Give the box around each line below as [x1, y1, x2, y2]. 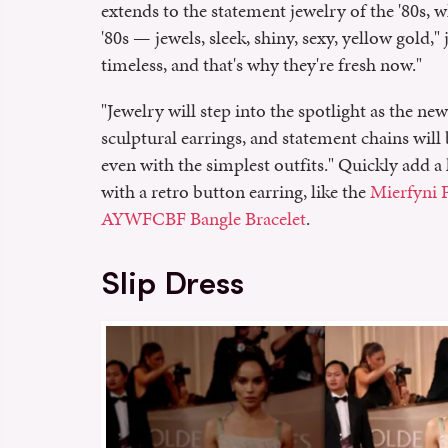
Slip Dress [101, 263, 244, 302]
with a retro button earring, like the [101, 177, 370, 205]
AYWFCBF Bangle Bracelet [101, 204, 306, 232]
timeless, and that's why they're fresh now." [101, 50, 422, 78]
